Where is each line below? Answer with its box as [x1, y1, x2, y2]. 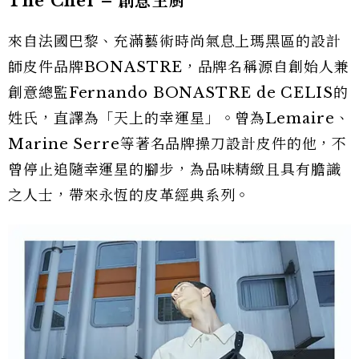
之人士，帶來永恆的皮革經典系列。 [8, 187, 251, 205]
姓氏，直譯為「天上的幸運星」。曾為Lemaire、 [8, 110, 350, 128]
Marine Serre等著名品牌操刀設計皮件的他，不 [8, 135, 348, 154]
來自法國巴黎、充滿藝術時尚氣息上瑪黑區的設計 [8, 33, 341, 51]
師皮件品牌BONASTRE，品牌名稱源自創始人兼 [8, 58, 349, 77]
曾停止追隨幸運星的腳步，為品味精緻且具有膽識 [8, 161, 341, 179]
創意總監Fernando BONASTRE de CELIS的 [8, 84, 349, 103]
